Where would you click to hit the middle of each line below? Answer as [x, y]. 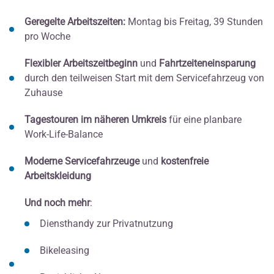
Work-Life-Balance [64, 135]
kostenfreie [183, 161]
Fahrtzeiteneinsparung [206, 64]
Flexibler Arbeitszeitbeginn [82, 64]
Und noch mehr [57, 203]
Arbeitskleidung [58, 176]
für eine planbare [204, 120]
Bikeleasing [65, 251]
